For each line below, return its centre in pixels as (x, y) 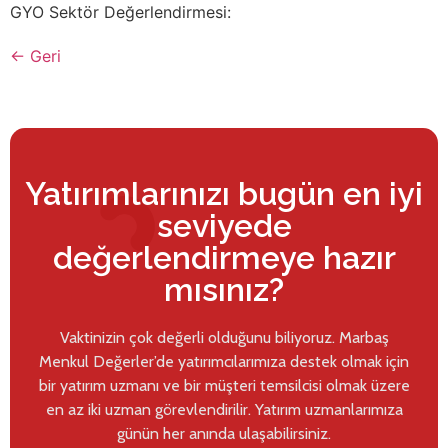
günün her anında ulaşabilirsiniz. (224, 434)
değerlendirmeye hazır (224, 258)
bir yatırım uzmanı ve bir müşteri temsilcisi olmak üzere (224, 386)
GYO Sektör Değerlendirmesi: (120, 12)
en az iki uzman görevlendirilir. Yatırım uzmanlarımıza (224, 410)
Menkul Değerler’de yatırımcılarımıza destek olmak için (224, 362)
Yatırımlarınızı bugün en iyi (224, 194)
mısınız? (224, 290)
